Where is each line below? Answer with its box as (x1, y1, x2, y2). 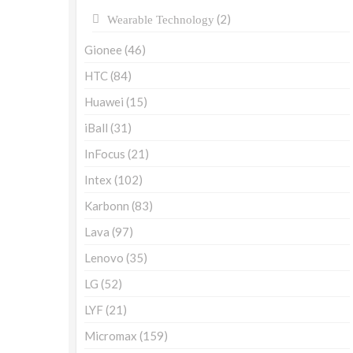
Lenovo (84, 251, 124, 266)
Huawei (84, 95, 124, 110)
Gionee (84, 43, 122, 58)
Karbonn (84, 199, 129, 214)
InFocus (84, 147, 125, 162)
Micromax (84, 329, 137, 344)
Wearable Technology (107, 13, 214, 27)
